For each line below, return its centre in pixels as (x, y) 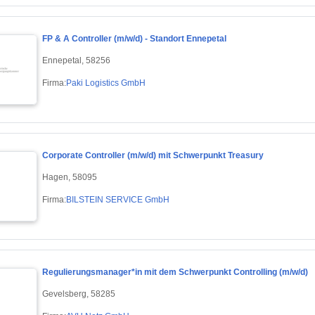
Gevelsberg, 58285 (79, 294)
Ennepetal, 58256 (76, 60)
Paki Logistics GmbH (106, 83)
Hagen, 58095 (70, 177)
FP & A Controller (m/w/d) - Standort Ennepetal (134, 39)
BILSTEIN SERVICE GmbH (118, 199)
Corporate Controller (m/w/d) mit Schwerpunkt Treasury (153, 156)
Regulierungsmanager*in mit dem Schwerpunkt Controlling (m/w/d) (175, 272)
